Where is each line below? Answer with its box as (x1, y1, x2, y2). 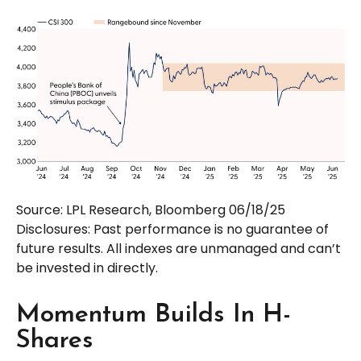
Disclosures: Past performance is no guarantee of (16, 219, 329, 239)
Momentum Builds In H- (16, 301, 291, 328)
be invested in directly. (16, 258, 158, 277)
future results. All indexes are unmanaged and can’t (16, 239, 341, 258)
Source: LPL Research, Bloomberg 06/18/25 (16, 200, 285, 219)
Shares (16, 327, 93, 354)
